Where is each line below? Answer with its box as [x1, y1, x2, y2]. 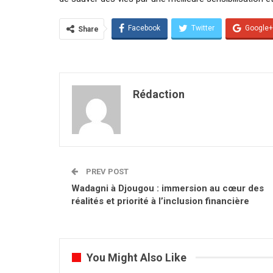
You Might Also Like [87, 250, 186, 264]
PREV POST [84, 166, 129, 176]
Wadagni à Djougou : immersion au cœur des [71, 182, 264, 194]
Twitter [191, 23, 214, 32]
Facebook [128, 23, 160, 32]
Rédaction [133, 87, 185, 101]
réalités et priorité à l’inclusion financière [71, 195, 249, 207]
